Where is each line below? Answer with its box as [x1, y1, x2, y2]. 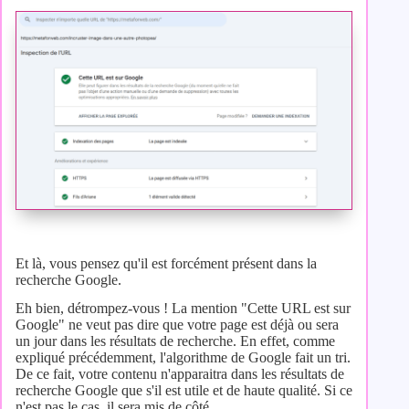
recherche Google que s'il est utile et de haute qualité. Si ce [16, 383, 352, 398]
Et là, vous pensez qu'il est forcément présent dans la [16, 256, 317, 272]
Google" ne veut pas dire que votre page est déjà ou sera [16, 317, 339, 332]
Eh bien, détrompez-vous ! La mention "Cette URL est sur [16, 300, 351, 316]
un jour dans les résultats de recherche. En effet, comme [16, 333, 335, 349]
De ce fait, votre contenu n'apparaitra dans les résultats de [16, 366, 344, 382]
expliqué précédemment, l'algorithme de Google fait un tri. [16, 350, 351, 365]
